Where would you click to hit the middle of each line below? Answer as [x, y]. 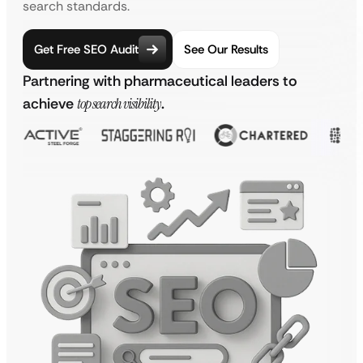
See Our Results [226, 49]
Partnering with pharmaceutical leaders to [160, 81]
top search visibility [119, 104]
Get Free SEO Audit [86, 49]
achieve [50, 104]
